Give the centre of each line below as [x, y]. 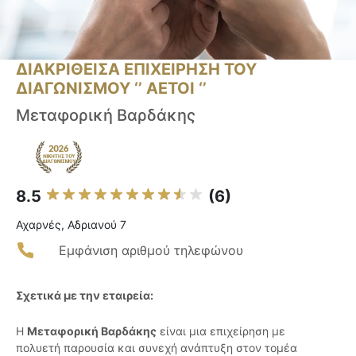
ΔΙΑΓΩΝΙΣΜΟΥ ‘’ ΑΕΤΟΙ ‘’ [111, 89]
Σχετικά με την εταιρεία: [85, 296]
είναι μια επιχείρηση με [221, 331]
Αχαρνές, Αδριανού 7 [71, 225]
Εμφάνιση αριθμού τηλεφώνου [151, 251]
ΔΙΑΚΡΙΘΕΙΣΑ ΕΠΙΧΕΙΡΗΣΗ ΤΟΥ [136, 70]
